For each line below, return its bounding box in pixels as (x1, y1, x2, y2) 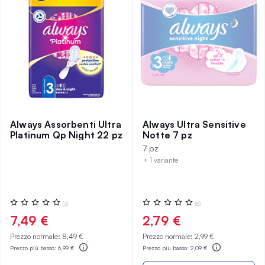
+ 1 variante (143, 156, 178, 164)
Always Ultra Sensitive (143, 118, 246, 130)
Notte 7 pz (143, 129, 192, 141)
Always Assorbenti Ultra (10, 118, 121, 130)
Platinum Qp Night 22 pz (10, 129, 122, 141)
